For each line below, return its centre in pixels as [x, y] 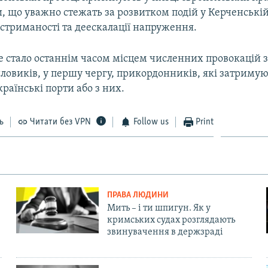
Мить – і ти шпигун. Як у [159, 208]
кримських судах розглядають [171, 220]
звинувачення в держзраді [165, 232]
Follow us [151, 122]
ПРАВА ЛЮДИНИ [138, 195]
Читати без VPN [61, 122]
